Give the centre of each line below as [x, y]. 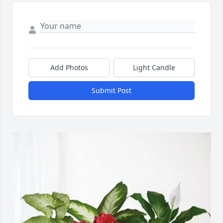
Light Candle [154, 68]
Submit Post [111, 91]
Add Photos [69, 68]
